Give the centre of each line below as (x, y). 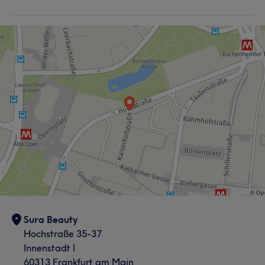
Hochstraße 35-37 (63, 234)
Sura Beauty (51, 219)
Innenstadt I (49, 248)
